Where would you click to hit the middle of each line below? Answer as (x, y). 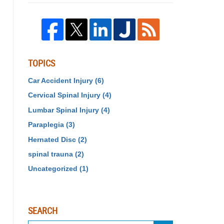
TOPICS (41, 64)
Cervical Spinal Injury (65, 95)
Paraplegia (47, 125)
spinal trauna (51, 154)
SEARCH (43, 211)
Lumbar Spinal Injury (64, 110)
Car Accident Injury (61, 81)
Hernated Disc (53, 139)
